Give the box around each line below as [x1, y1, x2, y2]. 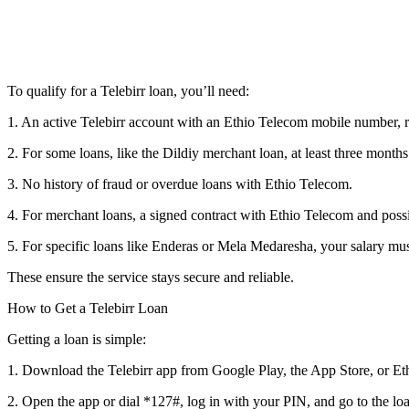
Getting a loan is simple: [7, 330, 153, 347]
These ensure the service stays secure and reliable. [7, 268, 294, 285]
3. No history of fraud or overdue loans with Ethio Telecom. [7, 175, 360, 192]
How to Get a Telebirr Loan [7, 299, 175, 316]
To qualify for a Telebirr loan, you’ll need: [7, 82, 257, 99]
